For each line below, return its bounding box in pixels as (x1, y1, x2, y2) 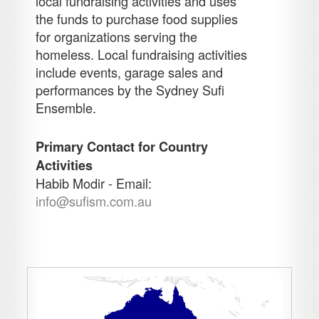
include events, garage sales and (36, 63, 224, 82)
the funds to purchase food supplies (36, 9, 239, 28)
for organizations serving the (36, 27, 198, 46)
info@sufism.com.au (36, 192, 152, 211)
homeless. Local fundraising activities (36, 45, 248, 64)
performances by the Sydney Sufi (36, 80, 225, 100)
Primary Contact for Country (36, 137, 209, 157)
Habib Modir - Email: (36, 174, 152, 193)
